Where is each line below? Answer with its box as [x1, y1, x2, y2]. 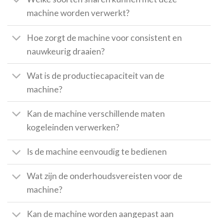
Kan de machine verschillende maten [27, 109, 165, 119]
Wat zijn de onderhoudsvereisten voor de [27, 171, 183, 182]
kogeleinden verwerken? [27, 122, 120, 133]
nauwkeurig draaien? [27, 46, 105, 56]
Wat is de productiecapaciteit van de [27, 70, 165, 81]
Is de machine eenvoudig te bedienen [27, 146, 167, 157]
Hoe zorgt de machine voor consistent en [27, 32, 182, 43]
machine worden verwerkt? [27, 8, 130, 18]
